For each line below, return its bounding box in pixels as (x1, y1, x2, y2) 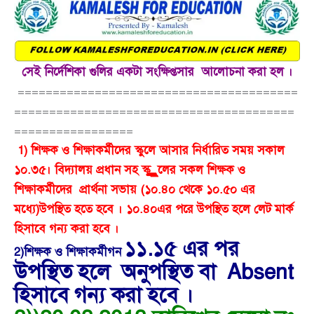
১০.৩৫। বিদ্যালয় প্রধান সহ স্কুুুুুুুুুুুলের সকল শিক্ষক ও (14, 162, 245, 177)
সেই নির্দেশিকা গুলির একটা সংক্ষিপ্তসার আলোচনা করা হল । (21, 64, 293, 79)
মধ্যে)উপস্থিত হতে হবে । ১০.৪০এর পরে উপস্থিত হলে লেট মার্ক (14, 201, 294, 217)
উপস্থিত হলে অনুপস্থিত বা (14, 258, 221, 285)
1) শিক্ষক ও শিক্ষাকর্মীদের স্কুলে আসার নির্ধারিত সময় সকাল (14, 142, 285, 158)
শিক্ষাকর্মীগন (62, 244, 125, 259)
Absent (221, 258, 294, 285)
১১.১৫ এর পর (125, 235, 239, 262)
